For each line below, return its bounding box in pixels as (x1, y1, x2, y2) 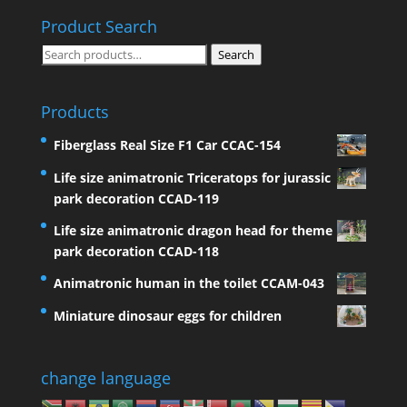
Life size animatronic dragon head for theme (53, 221, 333, 239)
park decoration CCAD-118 (53, 242, 219, 260)
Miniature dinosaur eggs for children (53, 306, 282, 324)
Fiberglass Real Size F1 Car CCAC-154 (53, 135, 281, 154)
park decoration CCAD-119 (53, 189, 219, 207)
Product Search (40, 15, 157, 38)
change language (40, 366, 171, 389)
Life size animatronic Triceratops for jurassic (53, 168, 331, 186)
